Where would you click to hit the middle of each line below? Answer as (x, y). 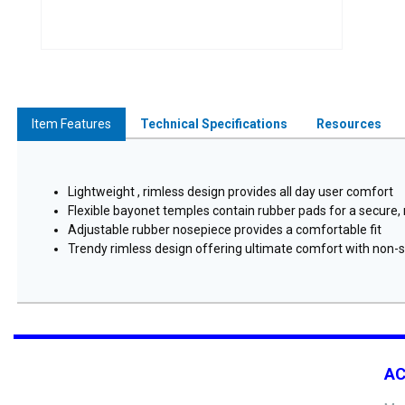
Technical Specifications (214, 124)
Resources (349, 124)
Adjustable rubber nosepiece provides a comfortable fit (225, 230)
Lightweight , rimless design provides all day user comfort (231, 192)
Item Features (71, 124)
